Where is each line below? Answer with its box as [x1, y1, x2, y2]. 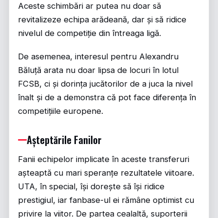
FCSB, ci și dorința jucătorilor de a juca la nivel [18, 79, 193, 89]
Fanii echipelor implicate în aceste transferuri [18, 154, 189, 164]
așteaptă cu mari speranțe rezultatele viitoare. [18, 168, 194, 178]
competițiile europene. [18, 106, 103, 116]
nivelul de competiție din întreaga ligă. [18, 28, 161, 38]
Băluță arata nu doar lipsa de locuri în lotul [18, 65, 179, 75]
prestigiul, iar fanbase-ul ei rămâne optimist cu [18, 195, 194, 205]
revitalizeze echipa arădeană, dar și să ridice [18, 15, 186, 25]
